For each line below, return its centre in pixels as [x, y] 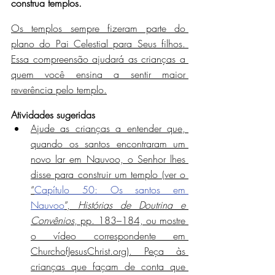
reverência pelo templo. [59, 89]
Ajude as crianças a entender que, [108, 128]
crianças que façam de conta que [108, 266]
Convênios [52, 220]
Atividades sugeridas [53, 114]
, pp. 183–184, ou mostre [130, 220]
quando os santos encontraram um [108, 143]
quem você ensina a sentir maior [98, 74]
